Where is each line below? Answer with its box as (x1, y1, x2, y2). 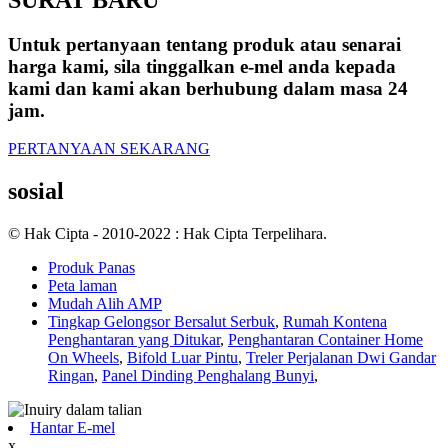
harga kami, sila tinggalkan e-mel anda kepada (8, 55, 396, 77)
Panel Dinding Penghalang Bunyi (102, 367, 314, 385)
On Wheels (48, 349, 119, 367)
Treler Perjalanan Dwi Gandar (246, 349, 436, 367)
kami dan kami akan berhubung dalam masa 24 (8, 77, 408, 99)
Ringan (48, 367, 94, 385)
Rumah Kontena (283, 313, 387, 331)
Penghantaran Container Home (228, 331, 423, 349)
